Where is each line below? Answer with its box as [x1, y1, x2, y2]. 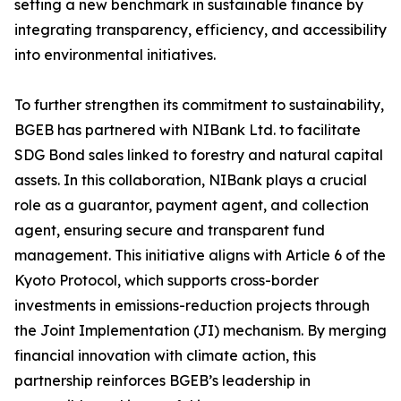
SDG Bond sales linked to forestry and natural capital [14, 146, 383, 165]
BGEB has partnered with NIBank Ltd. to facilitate [14, 121, 361, 140]
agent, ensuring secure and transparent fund [14, 221, 325, 240]
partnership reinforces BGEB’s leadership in [14, 371, 311, 390]
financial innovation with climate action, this [14, 346, 316, 365]
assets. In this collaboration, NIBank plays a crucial [14, 171, 367, 190]
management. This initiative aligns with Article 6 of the [14, 246, 386, 265]
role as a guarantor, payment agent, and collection [14, 196, 369, 215]
